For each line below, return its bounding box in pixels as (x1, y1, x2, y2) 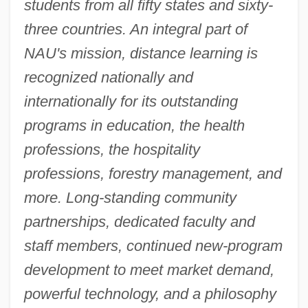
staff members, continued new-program (23, 236, 283, 254)
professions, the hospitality (23, 140, 200, 158)
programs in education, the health (23, 116, 245, 134)
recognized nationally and (23, 68, 193, 86)
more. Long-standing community (23, 188, 236, 206)
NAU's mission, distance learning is (23, 44, 258, 62)
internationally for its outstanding (23, 92, 238, 110)
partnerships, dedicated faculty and (23, 212, 255, 230)
